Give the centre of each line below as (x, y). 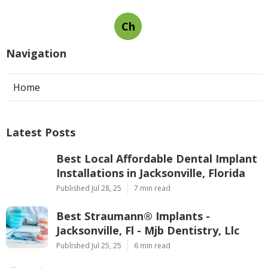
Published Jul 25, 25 (89, 245)
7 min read (152, 188)
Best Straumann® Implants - (133, 216)
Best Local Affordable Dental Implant (157, 158)
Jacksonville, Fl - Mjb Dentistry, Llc (148, 230)
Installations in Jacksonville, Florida (151, 173)
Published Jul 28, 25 (89, 188)
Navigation (36, 53)
